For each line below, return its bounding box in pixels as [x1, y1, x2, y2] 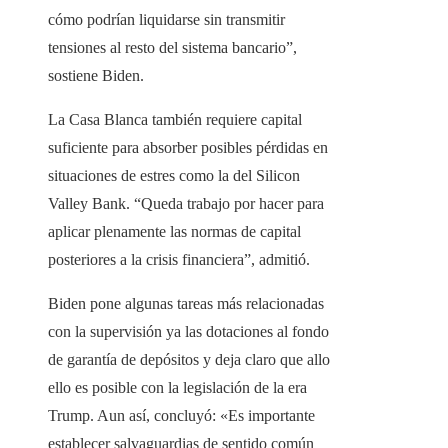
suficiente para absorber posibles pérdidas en [48, 139, 328, 157]
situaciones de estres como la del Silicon [48, 167, 300, 185]
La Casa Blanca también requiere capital [48, 111, 302, 129]
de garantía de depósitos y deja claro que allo [48, 351, 330, 369]
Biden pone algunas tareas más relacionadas [48, 295, 324, 313]
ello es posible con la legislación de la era [48, 379, 307, 397]
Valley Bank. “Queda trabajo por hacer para [48, 195, 324, 213]
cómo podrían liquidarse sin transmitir [48, 11, 285, 29]
